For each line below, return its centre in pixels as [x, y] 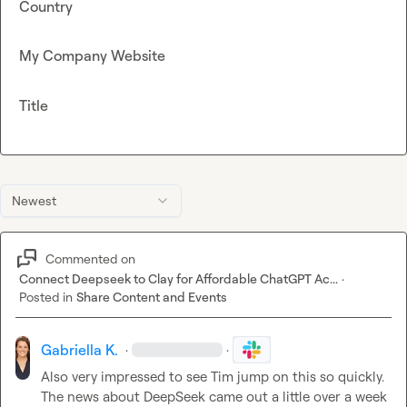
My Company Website [92, 56]
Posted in [46, 297]
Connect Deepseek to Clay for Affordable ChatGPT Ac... [179, 279]
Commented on [90, 258]
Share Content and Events [152, 297]
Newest [34, 201]
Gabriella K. [79, 350]
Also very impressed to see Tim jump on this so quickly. [212, 377]
